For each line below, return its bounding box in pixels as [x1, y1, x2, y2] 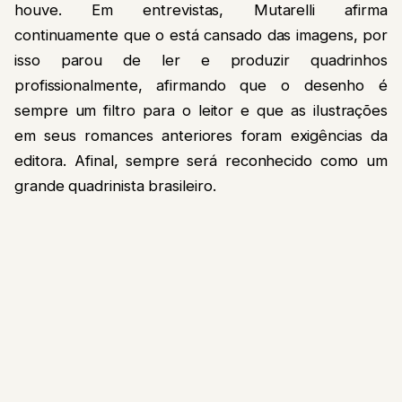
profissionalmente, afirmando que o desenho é [14, 75, 388, 94]
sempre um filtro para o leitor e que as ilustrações [14, 100, 388, 119]
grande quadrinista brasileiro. [14, 176, 216, 195]
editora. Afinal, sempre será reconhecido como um [14, 151, 388, 170]
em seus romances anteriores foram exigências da [14, 126, 388, 144]
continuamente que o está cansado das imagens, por [14, 25, 388, 44]
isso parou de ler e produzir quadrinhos [14, 50, 388, 69]
